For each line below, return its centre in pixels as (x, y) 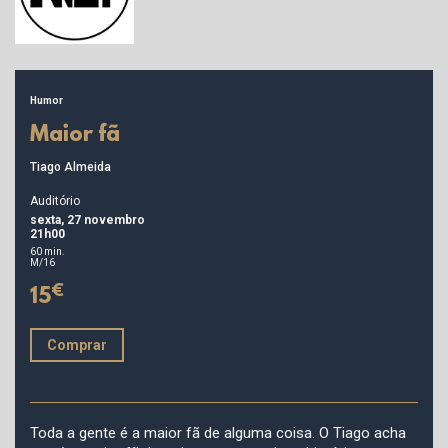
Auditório (55, 201)
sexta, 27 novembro (87, 220)
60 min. (47, 251)
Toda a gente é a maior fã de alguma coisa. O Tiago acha (218, 433)
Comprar (77, 345)
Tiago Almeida (70, 167)
